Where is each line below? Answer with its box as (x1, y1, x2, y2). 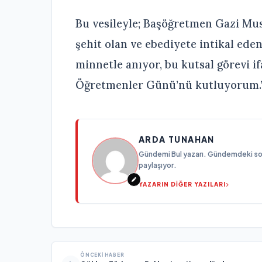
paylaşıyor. (139, 160, 177, 170)
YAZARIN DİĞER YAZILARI (139, 180, 226, 188)
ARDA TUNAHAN (139, 133, 215, 144)
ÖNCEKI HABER (80, 251, 125, 258)
